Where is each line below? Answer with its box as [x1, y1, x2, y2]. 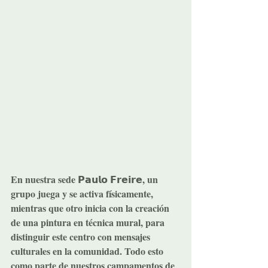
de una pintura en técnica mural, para [11, 215, 167, 229]
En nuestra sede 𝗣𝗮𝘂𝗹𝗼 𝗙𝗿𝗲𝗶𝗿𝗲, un [11, 172, 160, 186]
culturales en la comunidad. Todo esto [11, 243, 166, 258]
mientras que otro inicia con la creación [11, 200, 172, 215]
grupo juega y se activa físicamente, [11, 186, 156, 200]
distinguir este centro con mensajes [11, 229, 153, 243]
